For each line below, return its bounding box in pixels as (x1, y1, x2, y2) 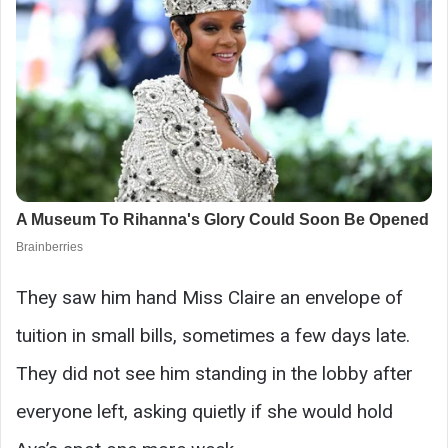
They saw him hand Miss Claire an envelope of (16, 286, 403, 310)
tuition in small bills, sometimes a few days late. (16, 324, 410, 348)
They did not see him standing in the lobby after (16, 362, 413, 386)
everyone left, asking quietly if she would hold (16, 400, 393, 424)
